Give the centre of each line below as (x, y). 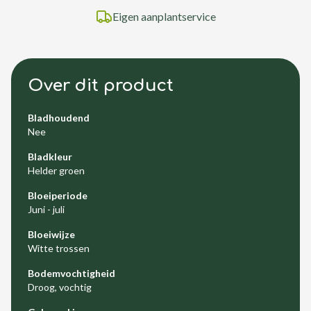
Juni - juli (46, 209)
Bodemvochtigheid (72, 273)
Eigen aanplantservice (164, 16)
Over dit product (101, 86)
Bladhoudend (59, 118)
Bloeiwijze (51, 234)
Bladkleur (50, 157)
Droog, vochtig (60, 287)
